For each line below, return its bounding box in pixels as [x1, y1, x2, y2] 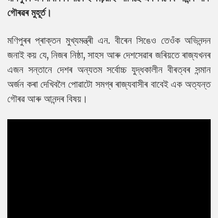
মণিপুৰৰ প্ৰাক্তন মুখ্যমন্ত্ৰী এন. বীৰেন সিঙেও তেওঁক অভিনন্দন [7, 34, 211, 46]
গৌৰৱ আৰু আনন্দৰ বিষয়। [7, 92, 88, 105]
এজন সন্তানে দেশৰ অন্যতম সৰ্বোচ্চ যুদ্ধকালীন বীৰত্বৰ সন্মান [7, 63, 211, 75]
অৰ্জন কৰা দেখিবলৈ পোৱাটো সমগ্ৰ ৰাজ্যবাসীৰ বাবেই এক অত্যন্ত [7, 77, 211, 90]
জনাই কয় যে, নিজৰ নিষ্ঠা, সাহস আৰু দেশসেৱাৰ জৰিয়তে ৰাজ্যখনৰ [7, 48, 211, 61]
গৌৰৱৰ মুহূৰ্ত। [7, 6, 52, 18]
